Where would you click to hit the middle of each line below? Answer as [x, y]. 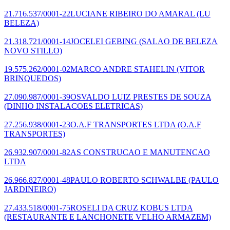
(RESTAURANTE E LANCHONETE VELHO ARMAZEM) [108, 217]
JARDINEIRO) [30, 189]
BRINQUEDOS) [33, 78]
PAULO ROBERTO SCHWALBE [128, 180]
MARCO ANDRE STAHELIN [122, 69]
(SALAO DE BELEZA [177, 41]
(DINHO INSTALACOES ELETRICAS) [73, 106]
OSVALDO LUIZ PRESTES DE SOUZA [141, 97]
